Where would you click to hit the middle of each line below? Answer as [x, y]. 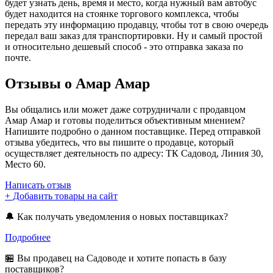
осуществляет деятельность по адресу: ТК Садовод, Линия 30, [134, 153]
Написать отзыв [38, 185]
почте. [18, 57]
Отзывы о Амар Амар [77, 83]
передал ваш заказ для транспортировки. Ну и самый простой [134, 35]
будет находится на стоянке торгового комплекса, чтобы [122, 13]
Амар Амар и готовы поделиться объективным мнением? [125, 120]
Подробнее [28, 237]
